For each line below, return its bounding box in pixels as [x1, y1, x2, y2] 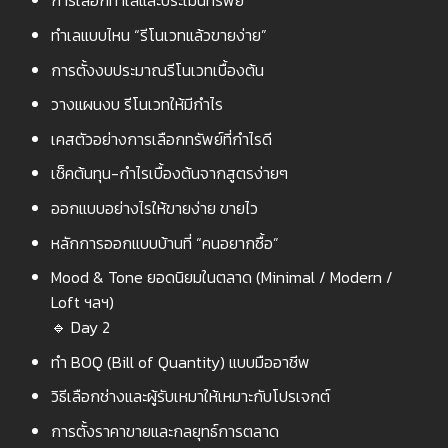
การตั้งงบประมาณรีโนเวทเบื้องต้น [50, 57, 264, 82]
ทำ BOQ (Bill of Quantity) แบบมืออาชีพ [50, 349, 310, 374]
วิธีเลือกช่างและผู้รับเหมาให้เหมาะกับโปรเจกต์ [50, 384, 330, 409]
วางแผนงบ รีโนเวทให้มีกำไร [50, 92, 223, 117]
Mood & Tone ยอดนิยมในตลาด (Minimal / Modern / [50, 265, 393, 290]
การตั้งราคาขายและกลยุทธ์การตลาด [50, 418, 279, 443]
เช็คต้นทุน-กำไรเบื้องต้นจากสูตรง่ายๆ [50, 161, 288, 186]
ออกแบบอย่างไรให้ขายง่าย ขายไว [50, 195, 258, 220]
